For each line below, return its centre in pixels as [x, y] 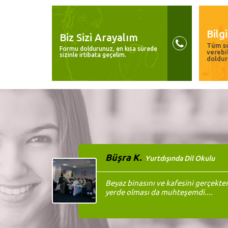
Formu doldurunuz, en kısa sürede [108, 48]
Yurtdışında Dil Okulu [180, 158]
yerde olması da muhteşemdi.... [159, 192]
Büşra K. [124, 157]
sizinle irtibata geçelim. [93, 54]
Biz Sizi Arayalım [99, 37]
